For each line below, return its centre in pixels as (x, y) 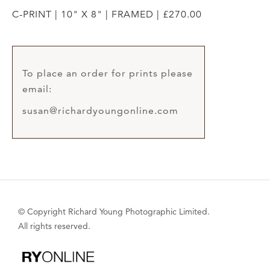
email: (37, 89)
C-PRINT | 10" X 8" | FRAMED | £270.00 (107, 14)
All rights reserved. (54, 226)
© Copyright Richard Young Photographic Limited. (114, 211)
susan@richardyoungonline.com (100, 110)
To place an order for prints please (108, 73)
